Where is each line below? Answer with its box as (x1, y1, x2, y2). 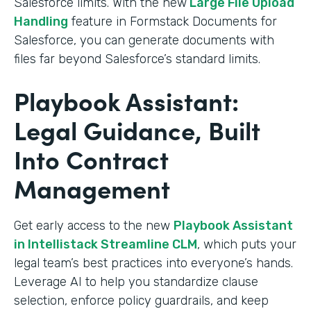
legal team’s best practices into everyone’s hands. (14, 255, 293, 271)
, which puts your (197, 236, 296, 252)
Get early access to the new (14, 217, 174, 233)
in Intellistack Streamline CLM (14, 236, 197, 252)
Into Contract (14, 140, 169, 176)
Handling (14, 13, 68, 29)
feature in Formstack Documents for (68, 13, 277, 29)
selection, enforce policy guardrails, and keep (14, 292, 269, 308)
